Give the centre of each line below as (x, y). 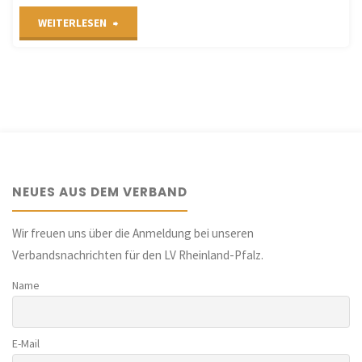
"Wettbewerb (153, 23)
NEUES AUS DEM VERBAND (100, 192)
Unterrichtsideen (162, 124)
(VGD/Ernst (146, 158)
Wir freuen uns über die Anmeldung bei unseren (133, 233)
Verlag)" (140, 226)
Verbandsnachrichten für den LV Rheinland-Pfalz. (138, 255)
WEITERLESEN (73, 23)
